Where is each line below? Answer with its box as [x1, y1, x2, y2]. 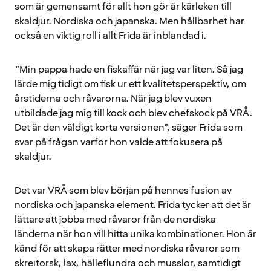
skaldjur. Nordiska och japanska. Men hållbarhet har [15, 14, 244, 28]
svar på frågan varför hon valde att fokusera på [15, 135, 223, 149]
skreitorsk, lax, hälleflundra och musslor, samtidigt [15, 256, 241, 270]
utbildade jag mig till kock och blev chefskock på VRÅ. [15, 106, 252, 120]
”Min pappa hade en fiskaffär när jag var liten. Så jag [15, 62, 243, 76]
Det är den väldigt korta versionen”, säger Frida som [15, 120, 243, 134]
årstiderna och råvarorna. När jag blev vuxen [15, 91, 212, 105]
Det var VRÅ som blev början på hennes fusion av [15, 183, 232, 197]
